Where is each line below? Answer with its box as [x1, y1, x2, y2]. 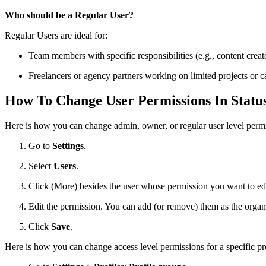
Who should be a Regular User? [5, 9, 134, 20]
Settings [52, 141, 84, 151]
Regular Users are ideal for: [5, 30, 107, 40]
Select [28, 161, 53, 172]
